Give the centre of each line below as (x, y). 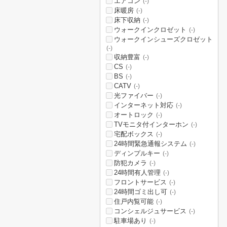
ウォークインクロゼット (150, 30)
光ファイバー (134, 96)
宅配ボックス (134, 134)
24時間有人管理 (137, 173)
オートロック (134, 115)
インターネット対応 (144, 105)
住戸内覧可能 (134, 201)
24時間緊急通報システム (150, 144)
